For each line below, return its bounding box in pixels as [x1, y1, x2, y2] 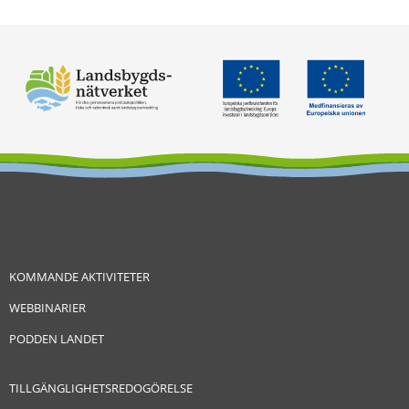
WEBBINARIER [9, 299, 86, 316]
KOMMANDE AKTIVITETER [9, 267, 150, 285]
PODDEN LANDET [9, 330, 104, 347]
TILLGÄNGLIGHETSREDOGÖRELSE [9, 379, 193, 396]
